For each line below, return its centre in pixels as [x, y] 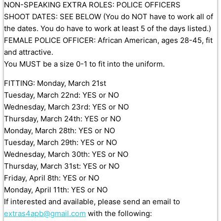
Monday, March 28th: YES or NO [59, 131]
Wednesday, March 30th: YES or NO [66, 154]
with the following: [119, 214]
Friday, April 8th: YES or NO [52, 178]
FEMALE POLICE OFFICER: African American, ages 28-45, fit [108, 40]
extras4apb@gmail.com [45, 214]
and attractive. [29, 52]
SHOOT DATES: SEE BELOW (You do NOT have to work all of [109, 17]
